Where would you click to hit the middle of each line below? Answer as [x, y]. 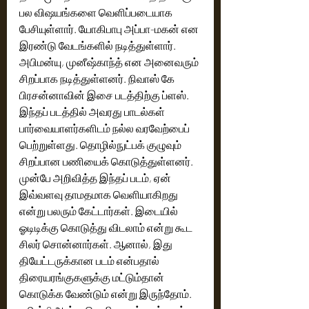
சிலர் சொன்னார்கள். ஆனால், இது [97, 243]
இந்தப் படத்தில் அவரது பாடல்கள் [93, 111]
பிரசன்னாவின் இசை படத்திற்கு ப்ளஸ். [105, 94]
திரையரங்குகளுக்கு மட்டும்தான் [93, 277]
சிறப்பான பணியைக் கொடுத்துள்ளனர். [107, 161]
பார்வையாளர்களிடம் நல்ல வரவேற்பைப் [106, 128]
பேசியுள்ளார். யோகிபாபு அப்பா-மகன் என [110, 28]
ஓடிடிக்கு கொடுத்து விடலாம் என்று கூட [107, 227]
